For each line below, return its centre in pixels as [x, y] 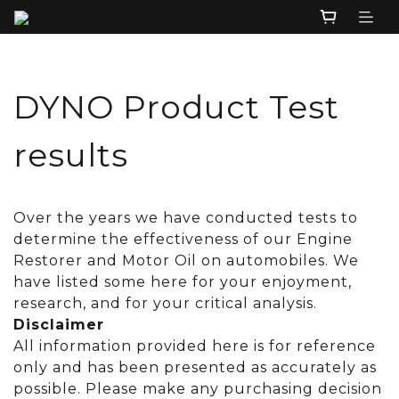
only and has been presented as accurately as [195, 368]
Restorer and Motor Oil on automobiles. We [186, 261]
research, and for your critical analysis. [165, 304]
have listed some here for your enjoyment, [183, 282]
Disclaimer [59, 325]
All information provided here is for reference [195, 346]
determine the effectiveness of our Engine [183, 240]
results [71, 155]
